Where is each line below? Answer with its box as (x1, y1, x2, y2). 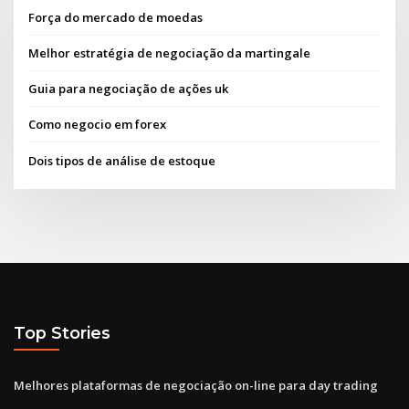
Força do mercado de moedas (28, 8, 204, 26)
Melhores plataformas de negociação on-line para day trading (14, 376, 378, 393)
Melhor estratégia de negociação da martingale (28, 44, 311, 61)
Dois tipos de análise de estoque (28, 152, 216, 169)
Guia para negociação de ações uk (28, 80, 229, 98)
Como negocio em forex (28, 116, 167, 133)
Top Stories (14, 323, 110, 343)
